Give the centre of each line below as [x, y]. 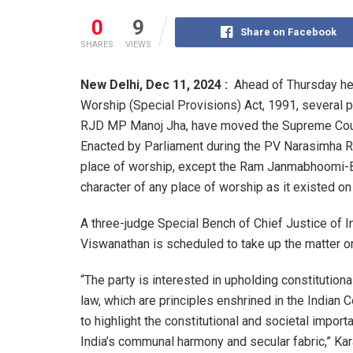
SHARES [97, 44]
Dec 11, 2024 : [190, 84]
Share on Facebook [289, 32]
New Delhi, [111, 84]
